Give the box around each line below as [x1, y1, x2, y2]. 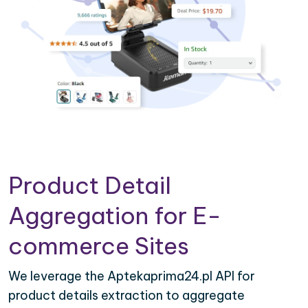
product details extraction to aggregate [8, 287, 245, 303]
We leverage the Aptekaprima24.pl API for [8, 267, 255, 284]
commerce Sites [8, 230, 189, 261]
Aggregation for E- [8, 200, 221, 230]
